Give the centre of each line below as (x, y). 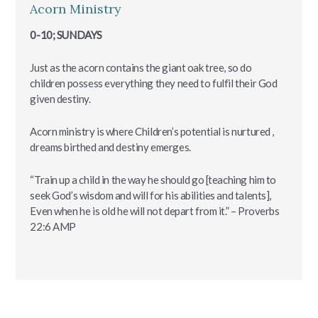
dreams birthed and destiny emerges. (110, 147)
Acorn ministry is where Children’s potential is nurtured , (152, 132)
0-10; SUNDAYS (66, 35)
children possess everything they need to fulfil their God (154, 83)
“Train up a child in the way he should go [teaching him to (153, 180)
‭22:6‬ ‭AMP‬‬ (53, 227)
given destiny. (60, 99)
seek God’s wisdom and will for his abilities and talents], (151, 196)
